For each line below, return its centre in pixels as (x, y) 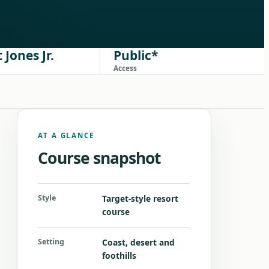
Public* (135, 55)
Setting (51, 242)
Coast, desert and (138, 242)
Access (125, 68)
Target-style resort (140, 198)
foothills (119, 255)
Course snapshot (99, 158)
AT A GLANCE (66, 135)
